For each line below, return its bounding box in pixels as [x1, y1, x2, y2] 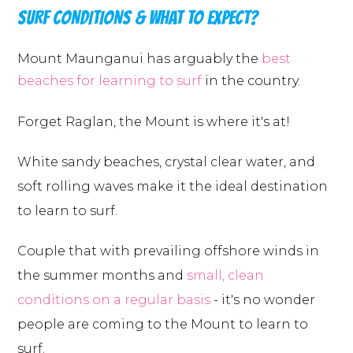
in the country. [202, 73, 300, 89]
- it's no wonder [210, 292, 315, 308]
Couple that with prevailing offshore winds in [17, 243, 319, 259]
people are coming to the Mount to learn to [17, 317, 308, 333]
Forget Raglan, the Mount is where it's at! [17, 114, 290, 130]
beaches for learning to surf [17, 73, 202, 89]
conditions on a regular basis [17, 292, 210, 308]
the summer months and [17, 268, 187, 284]
